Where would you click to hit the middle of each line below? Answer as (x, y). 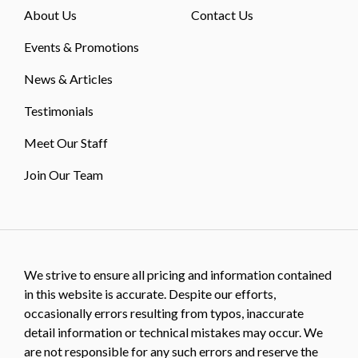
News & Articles (68, 78)
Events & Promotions (82, 46)
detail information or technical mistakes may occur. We (173, 332)
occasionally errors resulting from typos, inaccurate (164, 312)
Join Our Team (64, 174)
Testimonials (59, 110)
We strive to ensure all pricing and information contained (178, 274)
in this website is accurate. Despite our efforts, (150, 293)
